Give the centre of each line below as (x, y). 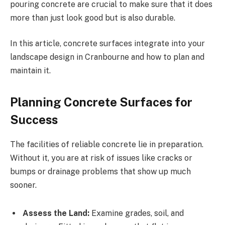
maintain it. (30, 71)
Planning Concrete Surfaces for (101, 102)
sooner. (23, 185)
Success (34, 120)
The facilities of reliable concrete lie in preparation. (107, 145)
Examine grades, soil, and (137, 213)
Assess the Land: (56, 213)
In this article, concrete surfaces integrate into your (107, 44)
